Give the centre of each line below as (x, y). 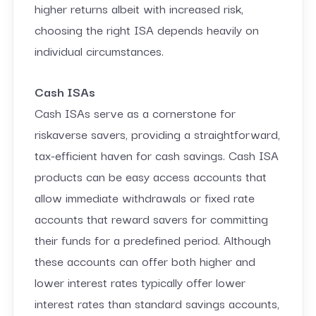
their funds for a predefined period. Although (152, 239)
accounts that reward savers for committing (151, 218)
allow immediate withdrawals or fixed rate (144, 197)
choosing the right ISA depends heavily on (146, 29)
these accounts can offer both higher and (145, 260)
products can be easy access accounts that (150, 176)
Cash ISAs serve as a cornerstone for (135, 112)
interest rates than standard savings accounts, (157, 303)
